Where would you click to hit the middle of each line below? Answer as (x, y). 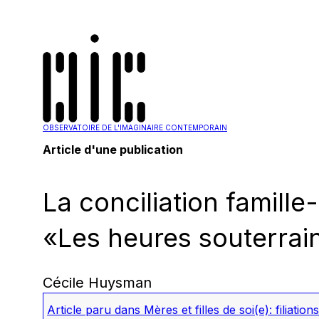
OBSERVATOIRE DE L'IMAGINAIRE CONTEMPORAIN (135, 127)
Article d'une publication (113, 150)
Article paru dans (95, 309)
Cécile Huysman (97, 282)
